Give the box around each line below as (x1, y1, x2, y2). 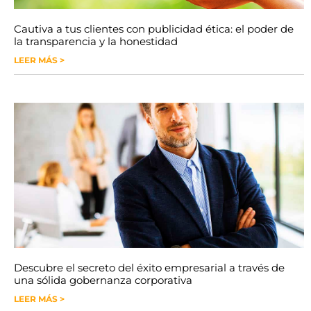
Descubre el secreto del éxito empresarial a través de (14, 260, 285, 274)
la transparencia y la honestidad (14, 34, 178, 48)
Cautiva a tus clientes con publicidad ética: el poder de (14, 22, 294, 35)
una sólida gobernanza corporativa (14, 273, 192, 287)
